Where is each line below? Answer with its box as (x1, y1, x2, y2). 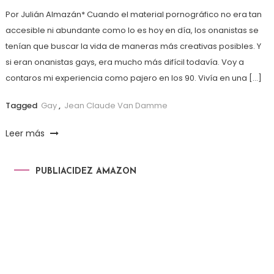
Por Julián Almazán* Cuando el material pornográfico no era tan (5, 8, 262, 20)
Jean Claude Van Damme (64, 99, 168, 111)
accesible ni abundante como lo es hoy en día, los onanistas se (5, 24, 259, 36)
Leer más (5, 127, 47, 139)
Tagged (5, 99, 39, 111)
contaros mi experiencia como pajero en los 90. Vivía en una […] (5, 72, 262, 84)
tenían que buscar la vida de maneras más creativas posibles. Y (5, 40, 261, 52)
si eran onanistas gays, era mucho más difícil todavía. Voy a (5, 56, 244, 68)
